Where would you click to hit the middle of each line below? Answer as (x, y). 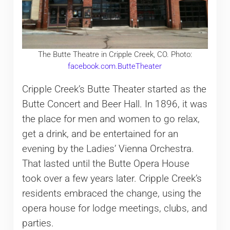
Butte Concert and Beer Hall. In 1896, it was (114, 104)
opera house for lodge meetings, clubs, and (114, 209)
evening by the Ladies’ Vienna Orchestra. (108, 149)
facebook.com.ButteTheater (115, 66)
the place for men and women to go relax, (111, 119)
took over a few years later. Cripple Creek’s (112, 179)
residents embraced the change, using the (111, 194)
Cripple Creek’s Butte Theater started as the (114, 90)
